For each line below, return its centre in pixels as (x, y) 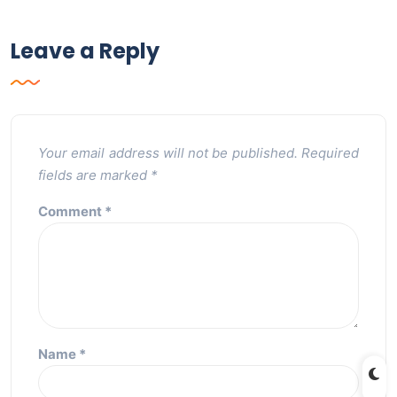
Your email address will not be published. (168, 153)
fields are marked (94, 175)
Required (331, 153)
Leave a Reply (85, 51)
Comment (71, 211)
